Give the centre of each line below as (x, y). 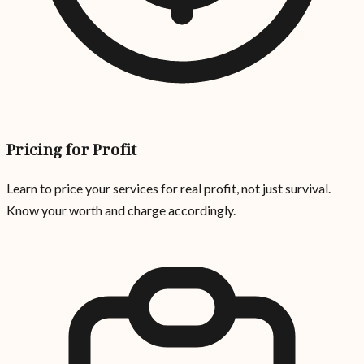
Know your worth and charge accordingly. (121, 210)
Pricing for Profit (72, 149)
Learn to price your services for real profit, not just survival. (169, 188)
